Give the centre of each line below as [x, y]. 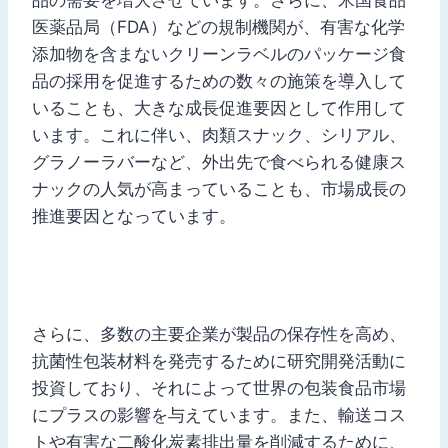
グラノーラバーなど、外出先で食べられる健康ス [219, 161]
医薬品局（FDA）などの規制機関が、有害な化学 [218, 26]
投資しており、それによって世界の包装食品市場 [219, 387]
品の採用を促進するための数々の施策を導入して [219, 80]
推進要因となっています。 [134, 215]
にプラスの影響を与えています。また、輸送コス [219, 414]
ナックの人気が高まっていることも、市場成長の [219, 188]
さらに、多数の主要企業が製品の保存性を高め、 [219, 333]
